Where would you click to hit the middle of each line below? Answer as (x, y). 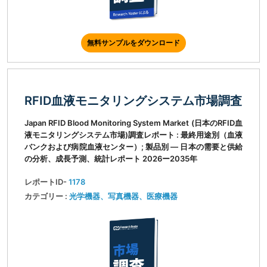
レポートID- (46, 182)
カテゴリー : (47, 196)
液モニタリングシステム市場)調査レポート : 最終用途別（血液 (133, 135)
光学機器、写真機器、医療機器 (123, 196)
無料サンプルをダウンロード (133, 43)
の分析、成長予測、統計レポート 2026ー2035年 (111, 159)
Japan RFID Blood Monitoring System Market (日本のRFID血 (133, 123)
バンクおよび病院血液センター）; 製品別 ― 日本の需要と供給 (133, 147)
